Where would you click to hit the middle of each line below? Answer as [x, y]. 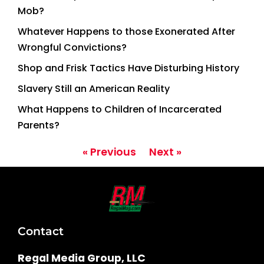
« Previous [109, 152]
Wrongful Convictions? [72, 47]
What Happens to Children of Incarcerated [120, 109]
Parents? [39, 125]
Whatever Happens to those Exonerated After [126, 31]
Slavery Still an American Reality [94, 88]
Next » [165, 152]
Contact [41, 231]
